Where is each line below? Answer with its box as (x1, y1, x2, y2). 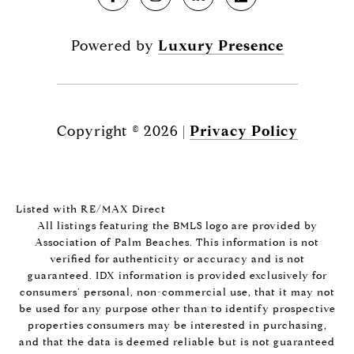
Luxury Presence (157, 37, 284, 55)
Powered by (70, 37, 158, 55)
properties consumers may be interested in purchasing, (27, 318, 327, 333)
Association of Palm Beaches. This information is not (35, 235, 319, 250)
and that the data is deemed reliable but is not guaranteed (19, 335, 335, 349)
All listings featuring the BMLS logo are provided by (36, 219, 318, 233)
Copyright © (56, 122, 140, 141)
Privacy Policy (189, 122, 298, 141)
